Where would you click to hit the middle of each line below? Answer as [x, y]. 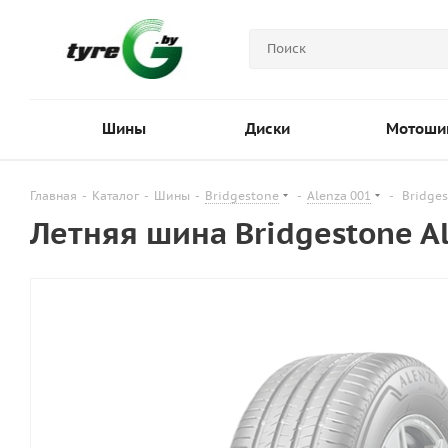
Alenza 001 [339, 195]
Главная [53, 195]
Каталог [115, 195]
